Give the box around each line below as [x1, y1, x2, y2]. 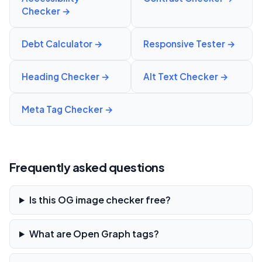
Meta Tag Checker [22, 104, 103, 115]
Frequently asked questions [9, 160, 164, 174]
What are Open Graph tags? [29, 227, 159, 240]
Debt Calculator [22, 38, 92, 49]
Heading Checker [22, 71, 99, 82]
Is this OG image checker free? [29, 194, 171, 206]
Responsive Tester [143, 38, 225, 49]
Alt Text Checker [143, 71, 218, 82]
